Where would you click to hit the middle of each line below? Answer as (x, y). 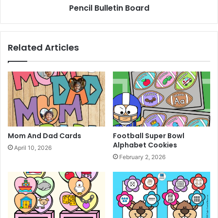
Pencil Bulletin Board (109, 8)
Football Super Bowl (149, 136)
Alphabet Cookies (145, 145)
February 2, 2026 (142, 157)
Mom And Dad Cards (45, 136)
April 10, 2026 (33, 147)
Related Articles (43, 47)
